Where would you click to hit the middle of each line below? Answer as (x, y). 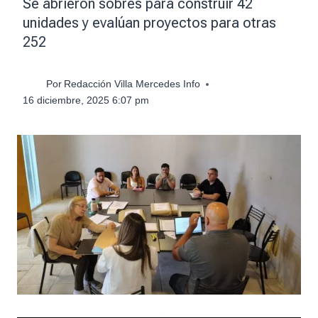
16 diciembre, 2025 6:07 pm (86, 101)
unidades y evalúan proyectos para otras (149, 22)
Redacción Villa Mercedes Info (132, 84)
